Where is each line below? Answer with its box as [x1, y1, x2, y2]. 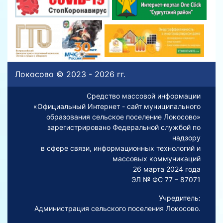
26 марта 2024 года [133, 164, 201, 173]
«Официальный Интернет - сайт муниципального [33, 102, 201, 111]
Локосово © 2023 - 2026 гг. [15, 69, 125, 79]
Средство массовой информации [87, 91, 201, 100]
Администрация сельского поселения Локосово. [34, 204, 201, 213]
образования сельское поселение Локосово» [46, 112, 201, 121]
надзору [172, 133, 201, 142]
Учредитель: [159, 193, 201, 202]
